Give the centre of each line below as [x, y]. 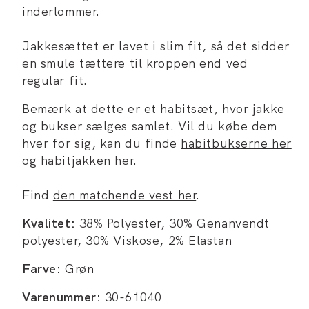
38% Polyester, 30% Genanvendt [172, 223]
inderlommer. [61, 12]
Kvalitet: [49, 223]
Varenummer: [62, 297]
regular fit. [55, 81]
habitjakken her [87, 161]
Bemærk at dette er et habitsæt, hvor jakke [153, 109]
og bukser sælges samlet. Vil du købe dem [150, 126]
